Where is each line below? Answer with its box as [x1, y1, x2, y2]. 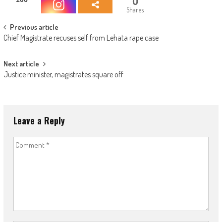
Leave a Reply [13, 114, 65, 127]
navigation [2, 36, 52, 56]
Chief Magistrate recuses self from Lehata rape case [3, 33, 159, 43]
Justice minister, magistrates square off [3, 69, 123, 80]
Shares [126, 5, 144, 14]
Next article [3, 59, 39, 69]
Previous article [9, 22, 58, 32]
